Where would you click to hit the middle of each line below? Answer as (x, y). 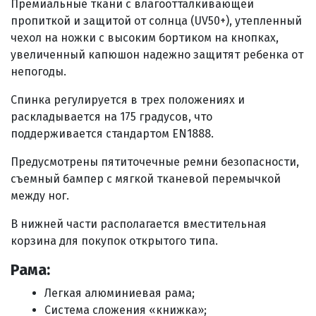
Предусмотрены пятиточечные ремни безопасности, (155, 162)
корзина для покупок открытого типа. (114, 241)
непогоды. (38, 72)
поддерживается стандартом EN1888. (112, 134)
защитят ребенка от (247, 55)
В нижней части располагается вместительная (139, 224)
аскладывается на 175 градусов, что (115, 117)
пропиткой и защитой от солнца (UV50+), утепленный (156, 21)
